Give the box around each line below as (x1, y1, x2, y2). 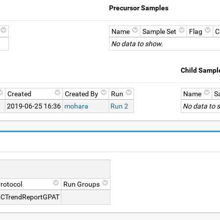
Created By (65, 90, 98, 98)
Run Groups (63, 180, 100, 188)
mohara (64, 102, 88, 110)
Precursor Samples (109, 4, 168, 12)
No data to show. (111, 40, 163, 48)
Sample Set (142, 27, 176, 35)
